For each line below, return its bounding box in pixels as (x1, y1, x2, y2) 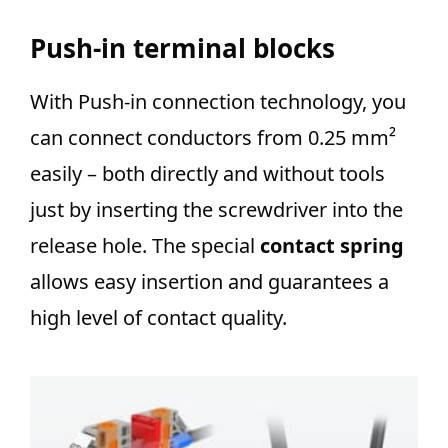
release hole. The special (30, 232, 260, 260)
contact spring (260, 232, 404, 260)
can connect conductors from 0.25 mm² (30, 124, 396, 152)
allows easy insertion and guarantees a (30, 268, 389, 296)
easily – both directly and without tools (30, 160, 385, 188)
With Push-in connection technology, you (30, 88, 406, 116)
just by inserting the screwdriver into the (30, 196, 403, 224)
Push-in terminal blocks (30, 30, 335, 67)
